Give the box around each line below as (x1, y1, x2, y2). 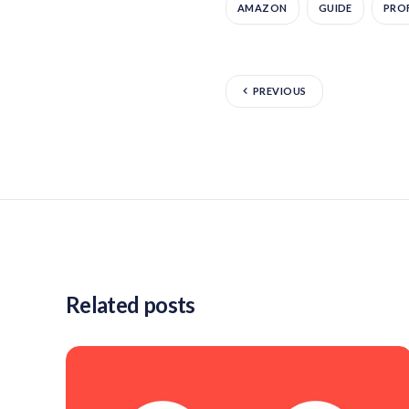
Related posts (66, 290, 195, 318)
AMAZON (237, 2, 288, 15)
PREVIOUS (253, 85, 307, 98)
